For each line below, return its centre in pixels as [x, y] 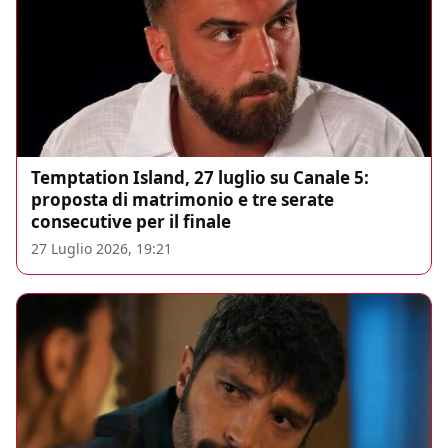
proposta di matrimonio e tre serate [182, 199]
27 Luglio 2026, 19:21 [101, 248]
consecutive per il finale [131, 221]
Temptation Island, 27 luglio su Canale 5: [200, 177]
